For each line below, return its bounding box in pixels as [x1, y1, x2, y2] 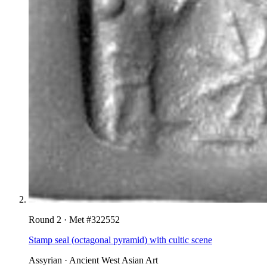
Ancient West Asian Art [69, 254, 158, 265]
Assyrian [29, 254, 62, 265]
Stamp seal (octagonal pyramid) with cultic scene [29, 234, 212, 245]
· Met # [61, 214, 91, 225]
